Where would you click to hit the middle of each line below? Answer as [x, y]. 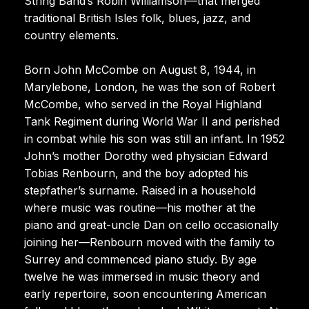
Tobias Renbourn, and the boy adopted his [136, 173]
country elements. [71, 35]
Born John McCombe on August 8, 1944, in [140, 69]
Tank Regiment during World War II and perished [152, 121]
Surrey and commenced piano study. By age [140, 259]
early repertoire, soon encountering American [145, 293]
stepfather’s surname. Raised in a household [140, 190]
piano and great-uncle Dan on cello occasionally [151, 225]
